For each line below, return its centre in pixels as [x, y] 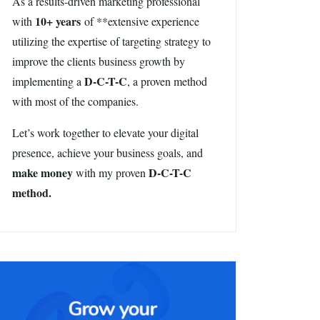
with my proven [111, 172]
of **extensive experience [140, 21]
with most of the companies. [75, 101]
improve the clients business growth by [99, 61]
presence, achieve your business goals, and [107, 152]
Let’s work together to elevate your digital [105, 132]
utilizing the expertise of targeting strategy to [111, 41]
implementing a [48, 81]
